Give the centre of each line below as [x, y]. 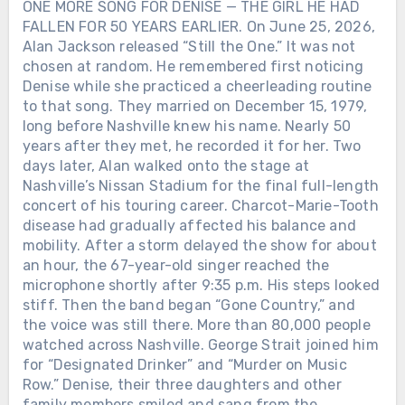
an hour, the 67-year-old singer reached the [176, 266]
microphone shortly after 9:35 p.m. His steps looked [201, 286]
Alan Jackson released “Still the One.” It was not [189, 47]
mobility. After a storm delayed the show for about [199, 246]
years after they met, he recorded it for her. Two [192, 146]
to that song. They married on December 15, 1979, [195, 107]
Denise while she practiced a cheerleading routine [197, 87]
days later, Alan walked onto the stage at [165, 166]
